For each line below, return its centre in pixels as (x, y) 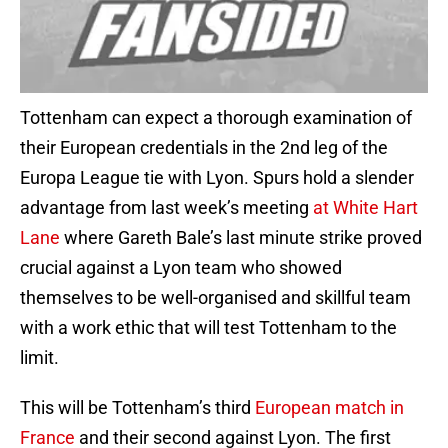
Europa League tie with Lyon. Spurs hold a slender (217, 178)
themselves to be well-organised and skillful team (215, 298)
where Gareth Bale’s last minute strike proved (241, 238)
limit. (39, 358)
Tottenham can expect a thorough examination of (216, 118)
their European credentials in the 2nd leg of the (204, 148)
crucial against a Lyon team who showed (181, 268)
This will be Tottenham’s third (137, 408)
